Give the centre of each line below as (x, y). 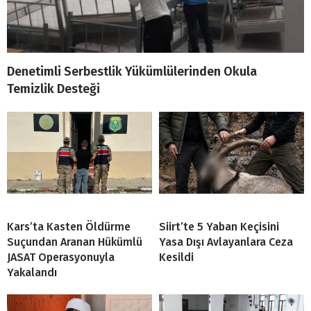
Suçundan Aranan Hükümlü (75, 242)
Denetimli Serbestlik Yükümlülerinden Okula (132, 72)
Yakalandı (32, 273)
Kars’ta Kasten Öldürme (69, 227)
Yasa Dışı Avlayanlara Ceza (226, 242)
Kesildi (176, 258)
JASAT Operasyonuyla (61, 258)
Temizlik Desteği (53, 89)
